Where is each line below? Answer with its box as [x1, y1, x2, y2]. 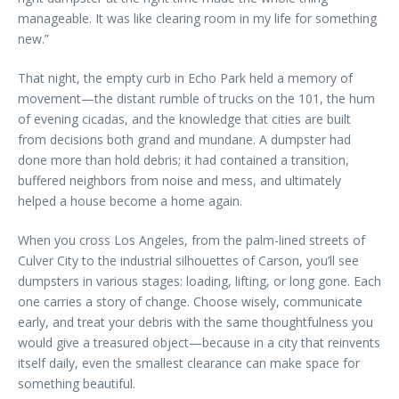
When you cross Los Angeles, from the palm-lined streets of [18, 232, 365, 248]
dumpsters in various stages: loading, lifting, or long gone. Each [18, 273, 381, 289]
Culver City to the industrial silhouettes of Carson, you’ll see [18, 252, 359, 269]
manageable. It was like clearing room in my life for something [18, 10, 377, 27]
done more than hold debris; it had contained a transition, [18, 151, 349, 168]
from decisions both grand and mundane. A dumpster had [18, 131, 351, 148]
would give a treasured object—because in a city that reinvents [18, 334, 380, 351]
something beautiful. [18, 375, 135, 392]
